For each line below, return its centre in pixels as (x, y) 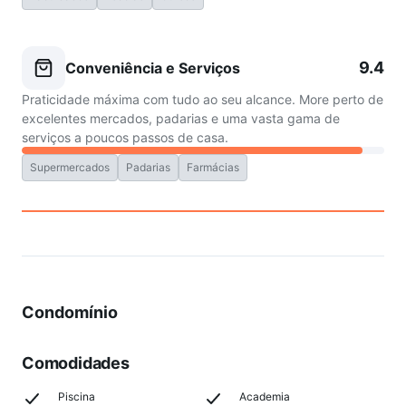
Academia (265, 396)
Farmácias (213, 167)
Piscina (77, 396)
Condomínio (70, 312)
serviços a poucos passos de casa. (125, 137)
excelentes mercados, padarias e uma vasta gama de (181, 118)
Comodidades (76, 363)
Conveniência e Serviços (153, 68)
